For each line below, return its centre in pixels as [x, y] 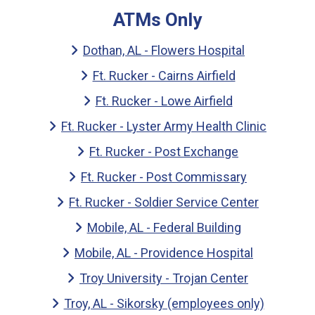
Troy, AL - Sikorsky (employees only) [164, 304]
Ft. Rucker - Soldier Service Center [164, 202]
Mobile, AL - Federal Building [164, 228]
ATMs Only [157, 19]
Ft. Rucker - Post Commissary [164, 177]
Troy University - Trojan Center [164, 278]
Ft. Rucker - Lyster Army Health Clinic [164, 127]
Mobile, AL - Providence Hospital [164, 253]
